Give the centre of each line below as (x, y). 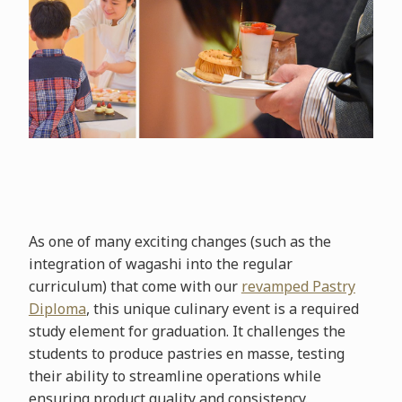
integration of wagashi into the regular (160, 263)
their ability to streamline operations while (175, 376)
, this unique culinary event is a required (222, 308)
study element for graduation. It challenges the (187, 331)
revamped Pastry (298, 286)
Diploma (57, 308)
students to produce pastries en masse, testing (186, 353)
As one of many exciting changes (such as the (179, 241)
